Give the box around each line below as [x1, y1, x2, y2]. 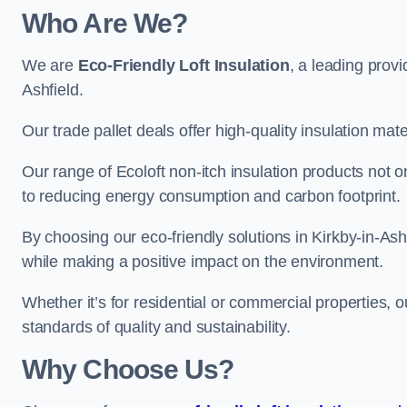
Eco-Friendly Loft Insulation [77, 56, 290, 74]
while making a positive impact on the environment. [22, 253, 384, 271]
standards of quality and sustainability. [22, 318, 291, 336]
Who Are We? [22, 8, 188, 38]
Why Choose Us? [22, 354, 234, 384]
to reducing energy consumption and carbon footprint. [22, 187, 401, 205]
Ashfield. [22, 81, 84, 99]
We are [22, 56, 78, 74]
